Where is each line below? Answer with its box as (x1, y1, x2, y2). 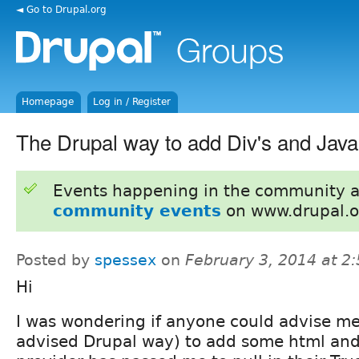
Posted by (16, 251, 95, 268)
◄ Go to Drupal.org (16, 3, 107, 15)
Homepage (22, 96, 75, 107)
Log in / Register (93, 96, 171, 107)
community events (52, 200, 221, 220)
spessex (95, 251, 156, 268)
